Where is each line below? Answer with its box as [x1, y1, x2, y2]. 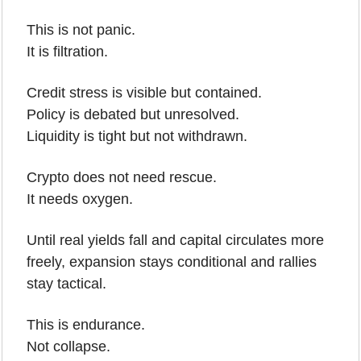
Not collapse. [27, 338, 110, 355]
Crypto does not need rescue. [27, 168, 217, 185]
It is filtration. [27, 43, 108, 60]
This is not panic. [27, 21, 135, 38]
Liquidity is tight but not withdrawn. [27, 127, 247, 144]
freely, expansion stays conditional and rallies [27, 253, 317, 270]
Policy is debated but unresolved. [27, 106, 239, 122]
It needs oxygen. [27, 190, 133, 207]
